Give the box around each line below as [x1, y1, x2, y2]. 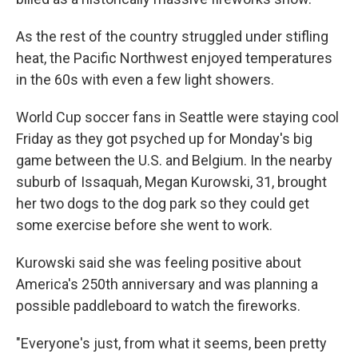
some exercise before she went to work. [16, 217, 272, 233]
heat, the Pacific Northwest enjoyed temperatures [16, 50, 332, 66]
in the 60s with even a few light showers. [16, 71, 274, 88]
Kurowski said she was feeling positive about [16, 254, 301, 271]
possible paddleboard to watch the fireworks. [16, 297, 300, 314]
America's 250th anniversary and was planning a [16, 276, 318, 292]
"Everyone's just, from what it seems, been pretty [16, 335, 327, 352]
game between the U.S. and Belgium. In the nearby [16, 152, 332, 169]
